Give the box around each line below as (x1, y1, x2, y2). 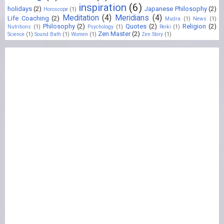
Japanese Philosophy (144, 4, 207, 12)
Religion (182, 22, 206, 30)
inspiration (78, 1, 126, 13)
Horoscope (43, 5, 68, 12)
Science (7, 30, 24, 37)
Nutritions (7, 23, 31, 30)
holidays (7, 4, 32, 12)
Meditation (62, 13, 99, 22)
